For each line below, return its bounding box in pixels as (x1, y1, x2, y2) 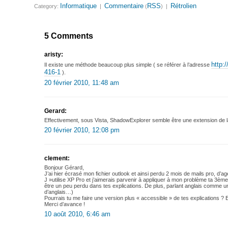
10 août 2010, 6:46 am (44, 210, 111, 218)
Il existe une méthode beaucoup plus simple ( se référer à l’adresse (44, 62, 212, 68)
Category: (34, 3, 61, 9)
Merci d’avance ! (44, 201, 85, 208)
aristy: (44, 50, 64, 58)
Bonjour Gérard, (44, 164, 84, 171)
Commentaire (104, 2, 144, 10)
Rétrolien (170, 2, 197, 10)
